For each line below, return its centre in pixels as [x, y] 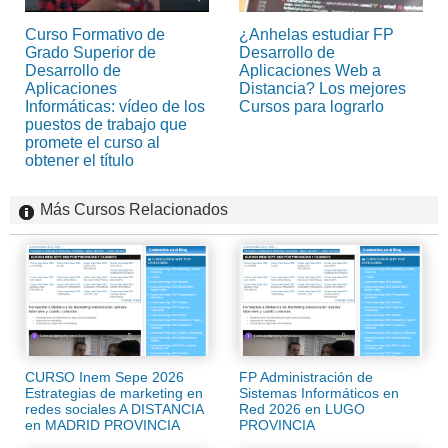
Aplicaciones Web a [310, 71]
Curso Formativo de [95, 35]
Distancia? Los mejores [322, 89]
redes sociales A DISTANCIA [114, 408]
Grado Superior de [90, 53]
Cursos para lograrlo [311, 107]
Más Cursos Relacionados [134, 210]
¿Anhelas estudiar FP [316, 35]
